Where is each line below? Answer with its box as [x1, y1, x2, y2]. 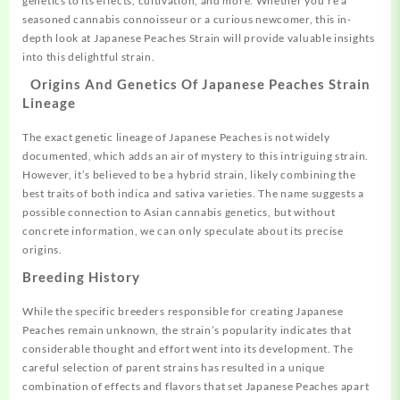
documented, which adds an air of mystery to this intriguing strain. [22, 149, 369, 163]
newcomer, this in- [253, 12, 352, 27]
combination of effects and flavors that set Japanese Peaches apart [22, 379, 370, 394]
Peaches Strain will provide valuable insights [141, 31, 375, 46]
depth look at [22, 31, 94, 46]
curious [212, 12, 254, 27]
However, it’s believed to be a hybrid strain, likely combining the [22, 168, 356, 182]
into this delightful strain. [22, 50, 155, 64]
